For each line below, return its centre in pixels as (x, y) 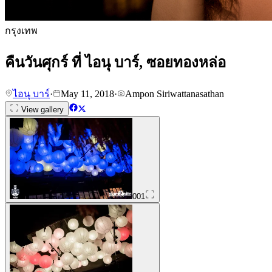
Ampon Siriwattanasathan (175, 93)
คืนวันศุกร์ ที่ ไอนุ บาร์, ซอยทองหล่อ (115, 62)
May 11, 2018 (87, 93)
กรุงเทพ (21, 31)
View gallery (41, 109)
